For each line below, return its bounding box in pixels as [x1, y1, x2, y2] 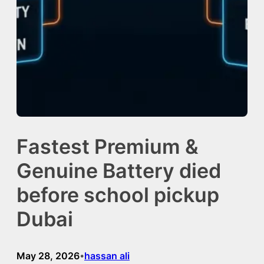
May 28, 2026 [16, 249, 80, 262]
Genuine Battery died [16, 158, 221, 183]
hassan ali [84, 249, 130, 262]
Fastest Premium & [16, 134, 199, 159]
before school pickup [16, 182, 219, 207]
